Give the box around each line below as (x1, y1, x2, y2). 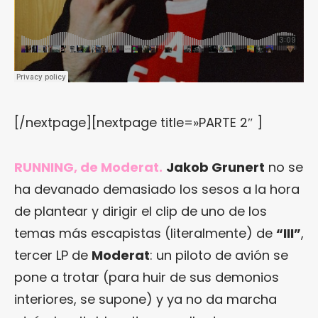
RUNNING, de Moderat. (14, 158, 163, 176)
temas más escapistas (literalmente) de (14, 224, 276, 242)
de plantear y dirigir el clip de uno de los (14, 202, 267, 220)
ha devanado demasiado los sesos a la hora (14, 180, 300, 198)
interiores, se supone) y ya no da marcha (14, 290, 277, 308)
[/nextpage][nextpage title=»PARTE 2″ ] (14, 113, 263, 131)
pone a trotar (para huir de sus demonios (14, 268, 279, 286)
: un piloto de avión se (150, 246, 288, 264)
